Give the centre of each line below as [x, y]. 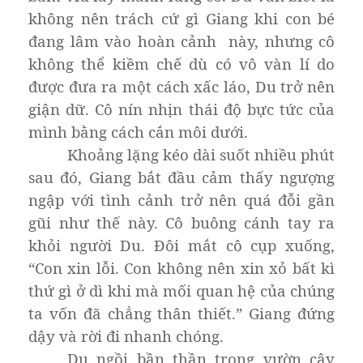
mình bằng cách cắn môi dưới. [138, 131]
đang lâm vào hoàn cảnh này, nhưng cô [181, 41]
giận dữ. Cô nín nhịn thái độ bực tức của [181, 109]
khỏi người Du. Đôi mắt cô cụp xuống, [181, 245]
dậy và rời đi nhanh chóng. [126, 335]
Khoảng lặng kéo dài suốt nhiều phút [201, 154]
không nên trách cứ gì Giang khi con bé [181, 18]
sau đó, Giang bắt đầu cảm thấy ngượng [181, 177]
